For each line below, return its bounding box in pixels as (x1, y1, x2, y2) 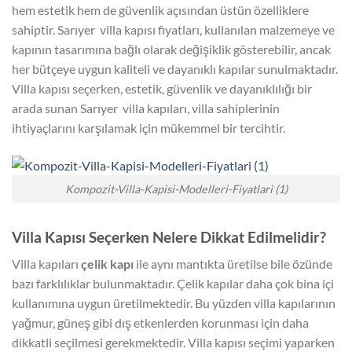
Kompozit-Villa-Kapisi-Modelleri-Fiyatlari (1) (64, 181, 288, 196)
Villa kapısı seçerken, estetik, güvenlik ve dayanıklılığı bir (12, 80, 312, 96)
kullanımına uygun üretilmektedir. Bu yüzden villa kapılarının (12, 295, 335, 311)
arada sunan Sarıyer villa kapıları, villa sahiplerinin (12, 100, 280, 115)
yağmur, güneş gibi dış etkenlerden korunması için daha (12, 315, 309, 331)
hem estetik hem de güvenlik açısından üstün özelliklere (12, 2, 309, 17)
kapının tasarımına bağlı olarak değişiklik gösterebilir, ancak (12, 41, 331, 57)
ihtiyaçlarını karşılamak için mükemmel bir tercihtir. (12, 119, 285, 135)
